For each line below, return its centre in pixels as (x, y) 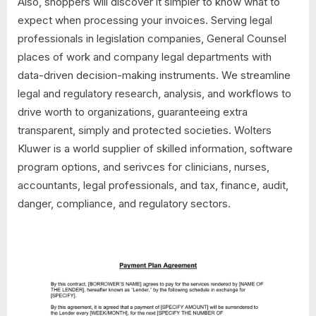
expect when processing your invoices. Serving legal (145, 20)
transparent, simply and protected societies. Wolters (145, 130)
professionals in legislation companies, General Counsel (152, 38)
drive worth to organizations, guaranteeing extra (133, 111)
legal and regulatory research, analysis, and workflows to (154, 93)
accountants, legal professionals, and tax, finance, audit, (153, 185)
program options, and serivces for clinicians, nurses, (144, 166)
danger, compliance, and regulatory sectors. (124, 203)
